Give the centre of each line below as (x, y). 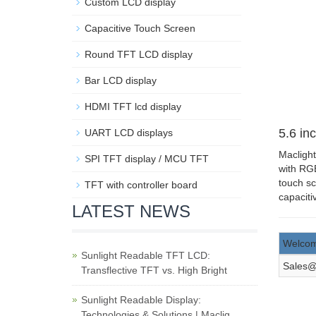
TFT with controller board (141, 185)
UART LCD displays (129, 133)
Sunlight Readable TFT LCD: (146, 255)
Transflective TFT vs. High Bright (154, 270)
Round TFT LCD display (139, 54)
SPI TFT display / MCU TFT (147, 159)
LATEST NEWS (131, 211)
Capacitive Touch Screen (140, 28)
